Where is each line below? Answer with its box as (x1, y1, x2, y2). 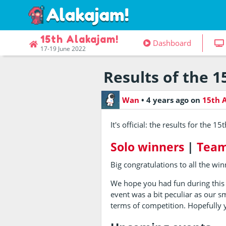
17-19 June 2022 (40, 44, 86, 53)
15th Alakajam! (40, 33, 119, 45)
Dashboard (152, 38, 191, 48)
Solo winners (110, 139, 185, 155)
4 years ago (146, 95, 191, 105)
